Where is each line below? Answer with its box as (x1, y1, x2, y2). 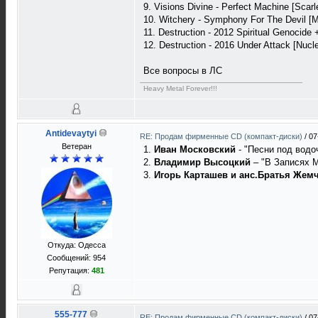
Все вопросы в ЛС (143, 65, 222, 76)
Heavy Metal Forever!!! (143, 84, 217, 92)
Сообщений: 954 (47, 253, 106, 262)
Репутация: (48, 266, 92, 275)
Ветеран (61, 142, 92, 150)
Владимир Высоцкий (154, 157, 251, 168)
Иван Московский (154, 144, 236, 155)
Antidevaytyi (45, 128, 97, 138)
